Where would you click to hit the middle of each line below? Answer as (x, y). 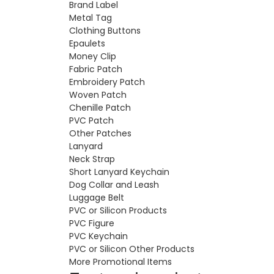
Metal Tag (90, 17)
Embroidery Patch (107, 82)
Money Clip (92, 56)
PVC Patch (91, 120)
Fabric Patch (95, 69)
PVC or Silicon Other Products (131, 249)
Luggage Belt (96, 197)
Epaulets (87, 43)
